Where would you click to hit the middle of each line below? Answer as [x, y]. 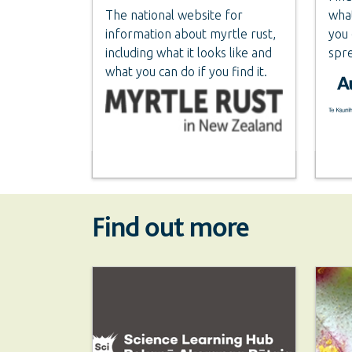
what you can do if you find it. [186, 71]
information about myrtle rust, [191, 34]
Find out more [171, 227]
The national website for [174, 15]
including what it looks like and [189, 53]
